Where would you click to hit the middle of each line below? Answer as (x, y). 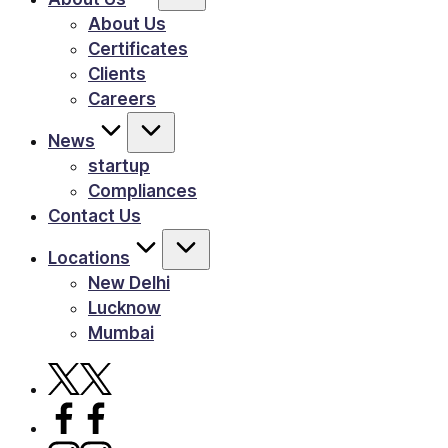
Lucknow (124, 308)
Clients (117, 74)
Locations (89, 258)
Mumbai (121, 333)
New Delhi (129, 283)
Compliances (142, 191)
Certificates (138, 49)
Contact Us (94, 216)
